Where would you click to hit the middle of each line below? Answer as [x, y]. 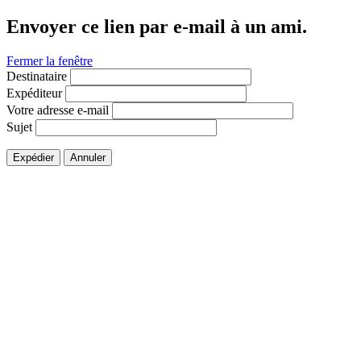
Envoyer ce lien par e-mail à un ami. [157, 26]
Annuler [88, 157]
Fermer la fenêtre [50, 60]
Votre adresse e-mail [58, 110]
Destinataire [37, 76]
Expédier [33, 157]
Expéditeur [34, 93]
